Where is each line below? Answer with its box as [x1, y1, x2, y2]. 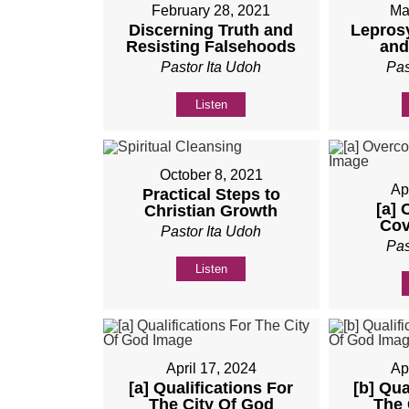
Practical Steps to [142, 184, 280, 204]
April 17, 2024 [165, 360, 257, 376]
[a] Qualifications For [129, 378, 294, 397]
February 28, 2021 [152, 2, 271, 18]
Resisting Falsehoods [126, 37, 297, 56]
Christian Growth [144, 201, 278, 220]
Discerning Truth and [129, 20, 294, 39]
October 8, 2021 [159, 166, 263, 183]
